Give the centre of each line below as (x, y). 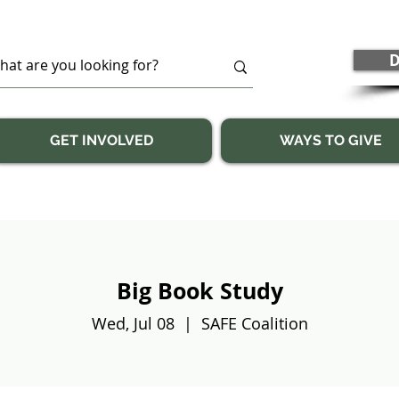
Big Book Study (199, 291)
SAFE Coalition (254, 323)
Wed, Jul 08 (133, 323)
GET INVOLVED (102, 140)
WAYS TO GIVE (330, 140)
